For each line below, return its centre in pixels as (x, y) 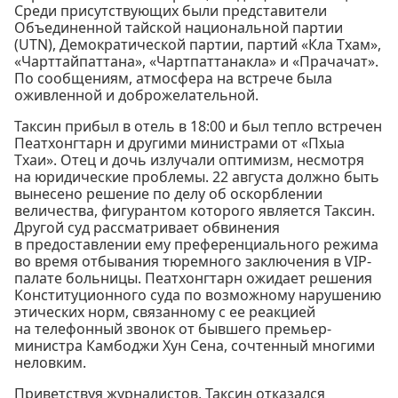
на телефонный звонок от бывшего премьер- (173, 328)
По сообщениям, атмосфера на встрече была (173, 78)
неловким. (50, 362)
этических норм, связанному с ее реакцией (165, 311)
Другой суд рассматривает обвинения (147, 227)
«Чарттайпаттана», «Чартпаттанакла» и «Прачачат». (196, 61)
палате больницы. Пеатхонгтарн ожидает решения (193, 278)
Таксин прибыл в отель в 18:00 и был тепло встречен (198, 126)
